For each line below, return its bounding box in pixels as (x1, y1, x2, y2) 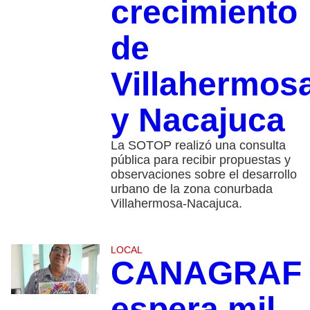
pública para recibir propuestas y (110, 152, 291, 167)
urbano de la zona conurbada (110, 181, 273, 196)
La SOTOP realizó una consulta (110, 138, 286, 152)
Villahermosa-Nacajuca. (110, 196, 242, 210)
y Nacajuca (110, 101, 285, 138)
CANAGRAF (110, 254, 302, 291)
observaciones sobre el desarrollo (110, 167, 297, 181)
